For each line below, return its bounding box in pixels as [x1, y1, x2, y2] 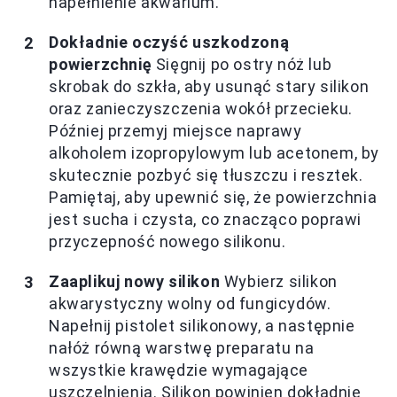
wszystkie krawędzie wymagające [49, 361, 309, 380]
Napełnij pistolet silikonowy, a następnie [49, 316, 355, 336]
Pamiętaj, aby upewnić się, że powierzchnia [49, 188, 378, 207]
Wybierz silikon [220, 272, 338, 292]
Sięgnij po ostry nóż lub [152, 55, 332, 74]
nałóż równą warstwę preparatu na [49, 339, 315, 358]
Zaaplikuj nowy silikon [49, 272, 221, 292]
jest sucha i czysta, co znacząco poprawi [49, 210, 362, 230]
